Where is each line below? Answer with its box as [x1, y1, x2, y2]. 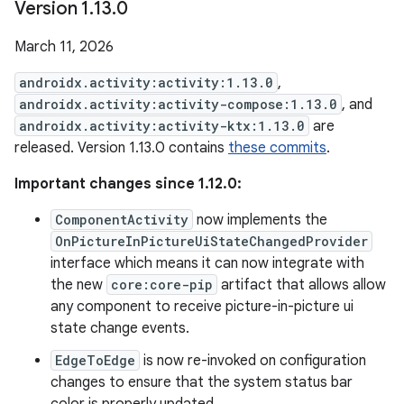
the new [50, 276, 106, 294]
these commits [228, 139, 326, 157]
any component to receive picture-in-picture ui [50, 298, 353, 316]
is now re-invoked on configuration [140, 352, 366, 370]
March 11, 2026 [14, 38, 114, 56]
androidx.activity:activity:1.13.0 [19, 74, 273, 91]
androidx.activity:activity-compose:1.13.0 [19, 96, 337, 113]
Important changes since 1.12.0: [14, 175, 242, 193]
